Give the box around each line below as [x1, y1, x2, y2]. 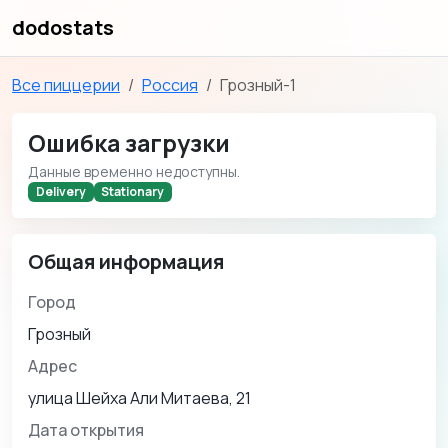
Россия [142, 74, 198, 96]
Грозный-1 [220, 74, 296, 96]
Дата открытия [28, 419, 144, 442]
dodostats [12, 14, 114, 41]
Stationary [101, 183, 165, 201]
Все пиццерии [12, 74, 120, 96]
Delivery [35, 183, 86, 201]
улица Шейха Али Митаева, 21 [28, 387, 251, 410]
